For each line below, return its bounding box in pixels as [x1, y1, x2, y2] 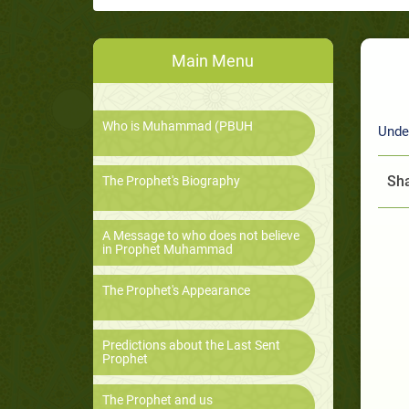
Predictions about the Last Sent [102, 338, 280, 353]
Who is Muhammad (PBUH [102, 119, 253, 134]
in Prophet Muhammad [102, 242, 233, 257]
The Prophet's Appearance [102, 283, 250, 299]
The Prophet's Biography [102, 173, 240, 189]
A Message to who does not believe [102, 228, 299, 244]
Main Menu [172, 51, 255, 71]
